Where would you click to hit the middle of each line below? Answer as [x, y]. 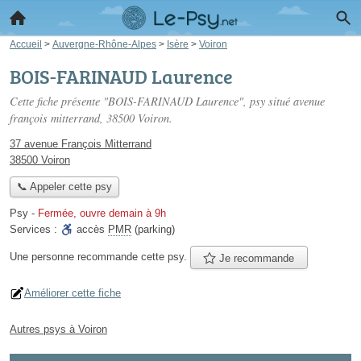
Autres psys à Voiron [58, 329]
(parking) [153, 230]
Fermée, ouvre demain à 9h [102, 214]
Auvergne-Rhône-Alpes [104, 44]
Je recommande [255, 258]
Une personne [44, 257]
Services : [35, 230]
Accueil [26, 44]
